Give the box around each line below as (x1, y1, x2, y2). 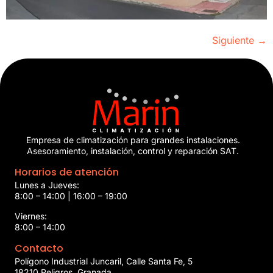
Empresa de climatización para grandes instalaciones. (26, 134, 240, 145)
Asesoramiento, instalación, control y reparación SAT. (27, 145, 239, 156)
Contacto (15, 241, 63, 255)
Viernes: (15, 210, 47, 221)
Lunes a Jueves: (15, 180, 79, 191)
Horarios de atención (15, 165, 119, 180)
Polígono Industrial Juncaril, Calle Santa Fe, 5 (15, 255, 193, 266)
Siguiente (212, 34, 257, 47)
